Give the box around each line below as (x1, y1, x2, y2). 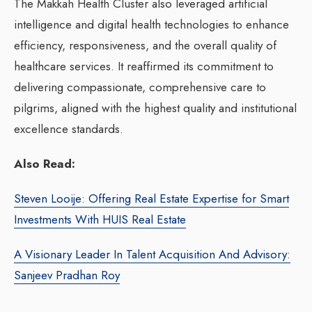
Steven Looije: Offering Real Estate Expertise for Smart (14, 190, 289, 208)
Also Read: (14, 155, 75, 173)
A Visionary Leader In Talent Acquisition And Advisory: (14, 246, 290, 263)
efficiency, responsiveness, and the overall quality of (14, 37, 276, 54)
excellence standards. (14, 120, 123, 138)
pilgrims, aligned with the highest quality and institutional (14, 100, 297, 117)
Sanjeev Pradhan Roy (14, 267, 120, 284)
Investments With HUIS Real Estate (14, 211, 186, 228)
